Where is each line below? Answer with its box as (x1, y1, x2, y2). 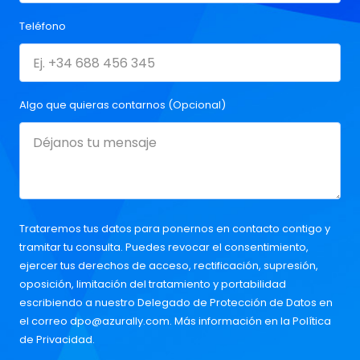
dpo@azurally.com (70, 313, 170, 329)
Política (292, 313, 331, 329)
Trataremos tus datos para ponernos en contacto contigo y (19, 221, 330, 237)
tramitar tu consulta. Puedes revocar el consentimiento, (19, 239, 309, 256)
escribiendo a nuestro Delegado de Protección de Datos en (19, 295, 333, 311)
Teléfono (19, 18, 66, 35)
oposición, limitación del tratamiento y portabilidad (19, 276, 286, 292)
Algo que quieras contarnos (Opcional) (19, 97, 226, 113)
